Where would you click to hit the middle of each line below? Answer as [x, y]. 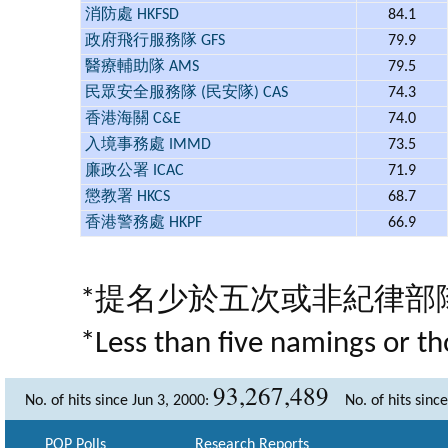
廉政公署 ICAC [134, 171]
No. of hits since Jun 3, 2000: [119, 401]
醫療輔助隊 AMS [142, 67]
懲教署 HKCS [127, 197]
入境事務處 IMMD [148, 145]
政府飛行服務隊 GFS [155, 41]
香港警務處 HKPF [143, 223]
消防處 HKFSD [132, 15]
